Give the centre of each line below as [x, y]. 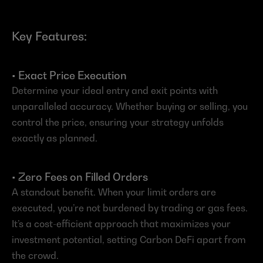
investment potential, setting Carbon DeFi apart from [129, 240]
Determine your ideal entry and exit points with [115, 91]
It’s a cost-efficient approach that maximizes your [121, 224]
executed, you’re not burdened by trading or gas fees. [130, 208]
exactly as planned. [55, 138]
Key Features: [49, 37]
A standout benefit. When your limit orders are [114, 192]
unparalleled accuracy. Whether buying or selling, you [130, 107]
